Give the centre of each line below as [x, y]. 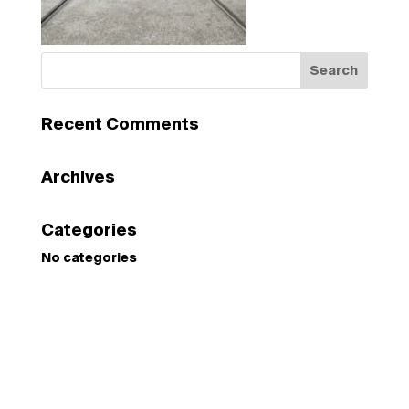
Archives [78, 177]
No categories [89, 257]
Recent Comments [120, 124]
